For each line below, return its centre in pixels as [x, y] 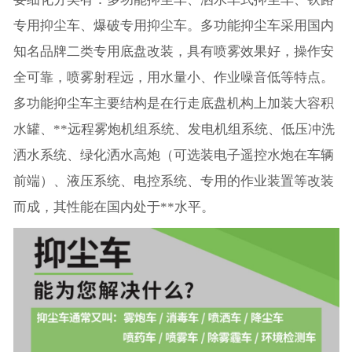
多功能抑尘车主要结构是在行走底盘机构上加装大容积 [173, 103]
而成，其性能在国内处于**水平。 [114, 207]
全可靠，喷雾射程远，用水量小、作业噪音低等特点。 [173, 77]
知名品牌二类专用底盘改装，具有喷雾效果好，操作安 [173, 51]
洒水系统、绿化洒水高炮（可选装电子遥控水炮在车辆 [173, 155]
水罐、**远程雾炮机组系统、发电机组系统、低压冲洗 [174, 129]
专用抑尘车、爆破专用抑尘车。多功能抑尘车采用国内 [173, 25]
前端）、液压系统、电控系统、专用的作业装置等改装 [173, 181]
